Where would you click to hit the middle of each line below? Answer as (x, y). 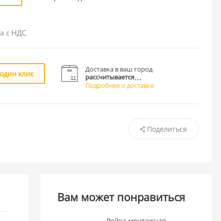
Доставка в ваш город (119, 69)
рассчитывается (110, 77)
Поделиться (167, 129)
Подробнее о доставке (120, 85)
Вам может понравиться (121, 197)
